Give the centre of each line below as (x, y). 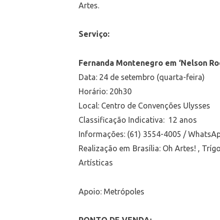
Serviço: (94, 34)
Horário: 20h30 (105, 91)
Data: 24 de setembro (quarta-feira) (142, 77)
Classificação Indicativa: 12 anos (138, 120)
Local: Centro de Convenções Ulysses (145, 105)
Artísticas (96, 162)
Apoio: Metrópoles (112, 191)
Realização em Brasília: (120, 148)
